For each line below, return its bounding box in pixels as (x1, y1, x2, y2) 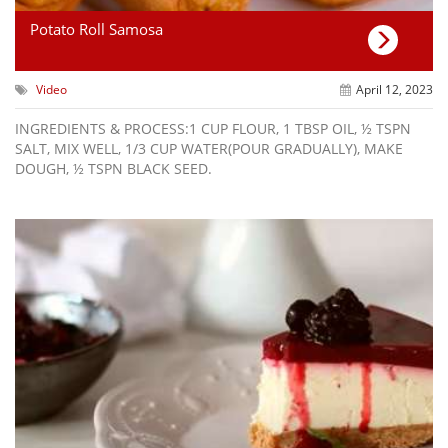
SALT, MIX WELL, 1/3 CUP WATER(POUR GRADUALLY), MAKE (15, 138, 403, 158)
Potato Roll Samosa (30, 18, 163, 39)
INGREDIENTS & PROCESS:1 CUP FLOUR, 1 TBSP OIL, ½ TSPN (15, 118, 411, 138)
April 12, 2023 (355, 80, 433, 98)
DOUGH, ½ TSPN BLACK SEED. (15, 158, 212, 178)
